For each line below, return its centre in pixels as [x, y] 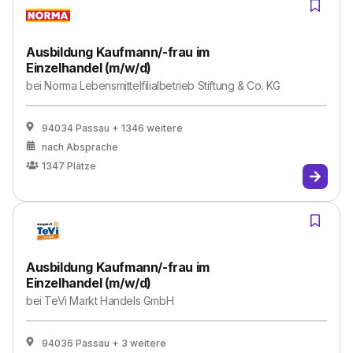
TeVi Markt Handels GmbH [109, 301]
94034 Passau [76, 128]
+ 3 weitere [139, 343]
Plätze [82, 166]
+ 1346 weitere [147, 128]
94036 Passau [76, 343]
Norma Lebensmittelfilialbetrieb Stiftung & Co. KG [162, 85]
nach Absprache [80, 147]
